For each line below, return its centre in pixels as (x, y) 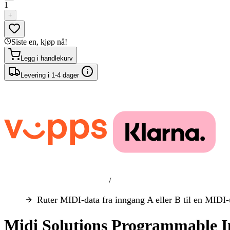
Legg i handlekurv (47, 58)
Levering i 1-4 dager (51, 75)
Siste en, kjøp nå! (39, 42)
